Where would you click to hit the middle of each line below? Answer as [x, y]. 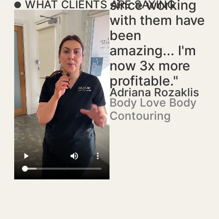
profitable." [144, 81]
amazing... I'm [153, 51]
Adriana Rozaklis [154, 92]
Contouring [140, 116]
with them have [157, 21]
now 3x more [150, 66]
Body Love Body [153, 103]
